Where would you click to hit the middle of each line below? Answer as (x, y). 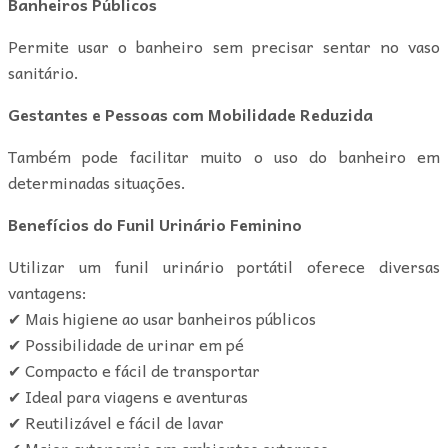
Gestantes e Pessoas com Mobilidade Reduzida (190, 113)
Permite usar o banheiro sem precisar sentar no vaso (224, 45)
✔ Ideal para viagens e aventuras (128, 395)
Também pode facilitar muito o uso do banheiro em (224, 155)
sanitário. (43, 71)
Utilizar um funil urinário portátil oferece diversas (224, 265)
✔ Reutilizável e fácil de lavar (116, 421)
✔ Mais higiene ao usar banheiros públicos (162, 317)
